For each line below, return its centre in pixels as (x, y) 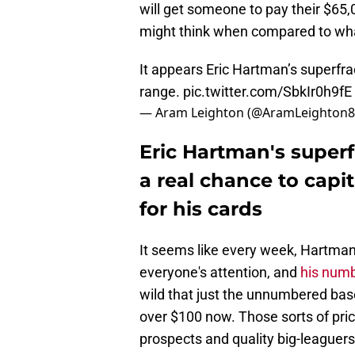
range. (161, 92)
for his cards (201, 209)
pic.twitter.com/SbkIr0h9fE (267, 92)
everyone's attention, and (220, 273)
